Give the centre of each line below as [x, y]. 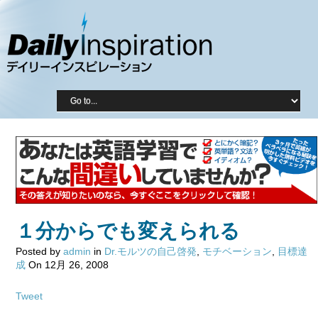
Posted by [39, 251]
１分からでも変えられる [128, 231]
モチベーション [237, 251]
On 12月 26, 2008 [67, 264]
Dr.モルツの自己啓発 [150, 251]
